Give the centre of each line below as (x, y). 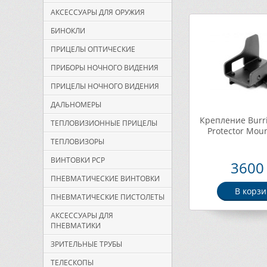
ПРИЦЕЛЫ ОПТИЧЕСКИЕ (93, 49)
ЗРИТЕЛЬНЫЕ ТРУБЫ (86, 244)
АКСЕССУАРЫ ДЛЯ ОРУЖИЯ (98, 12)
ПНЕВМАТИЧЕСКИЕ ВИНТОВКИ (105, 178)
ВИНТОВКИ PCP (78, 160)
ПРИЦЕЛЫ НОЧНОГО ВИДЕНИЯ (105, 86)
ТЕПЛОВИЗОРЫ (77, 142)
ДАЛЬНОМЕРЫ (76, 105)
